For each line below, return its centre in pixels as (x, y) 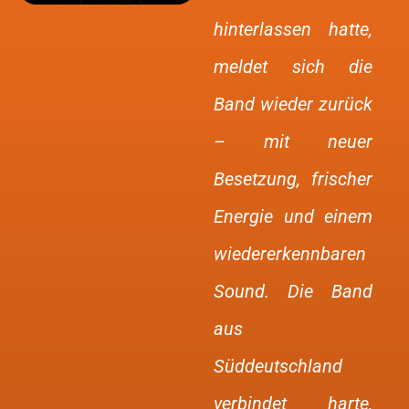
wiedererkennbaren (290, 254)
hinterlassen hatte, (293, 29)
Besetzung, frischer (293, 179)
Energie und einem (293, 216)
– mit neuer (293, 142)
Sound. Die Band (293, 291)
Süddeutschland (278, 366)
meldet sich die (293, 67)
